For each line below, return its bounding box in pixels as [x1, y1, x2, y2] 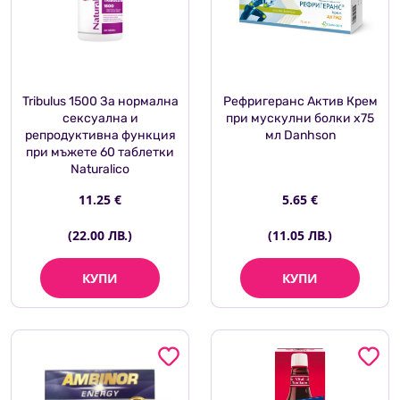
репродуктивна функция [24, 128, 176, 144]
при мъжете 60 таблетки [26, 145, 174, 161]
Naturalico [71, 162, 129, 178]
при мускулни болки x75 [226, 111, 374, 127]
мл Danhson [264, 128, 336, 144]
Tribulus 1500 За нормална [21, 94, 179, 110]
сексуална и [62, 111, 138, 127]
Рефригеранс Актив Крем [222, 94, 378, 110]
